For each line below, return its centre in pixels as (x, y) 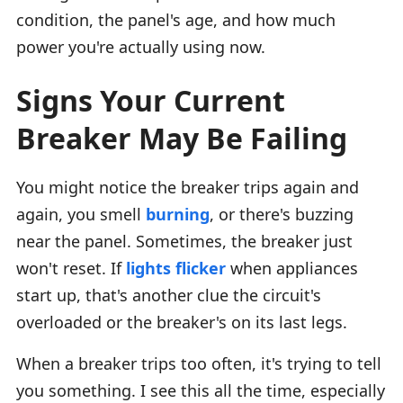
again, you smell (81, 214)
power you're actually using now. (141, 46)
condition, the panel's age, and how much (176, 19)
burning (178, 214)
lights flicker (176, 268)
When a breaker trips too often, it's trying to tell (199, 363)
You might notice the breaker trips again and (188, 187)
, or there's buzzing (282, 214)
